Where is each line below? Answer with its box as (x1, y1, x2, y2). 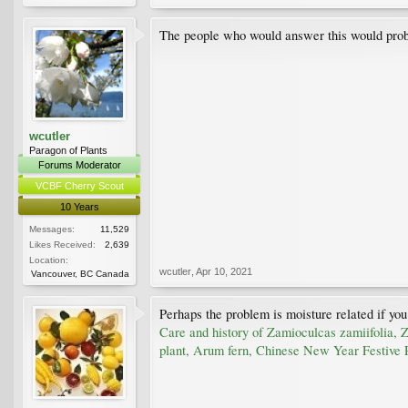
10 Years (59, 200, 99, 212)
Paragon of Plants (29, 144, 107, 156)
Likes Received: (29, 239, 96, 250)
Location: (29, 254, 68, 265)
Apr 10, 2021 (196, 265, 252, 277)
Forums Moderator (37, 158, 121, 170)
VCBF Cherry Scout (35, 179, 124, 191)
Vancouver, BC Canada (31, 268, 129, 279)
